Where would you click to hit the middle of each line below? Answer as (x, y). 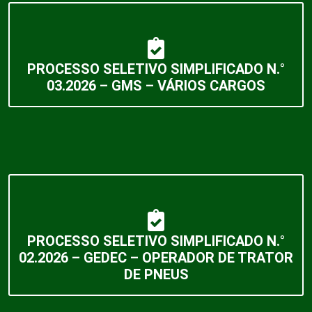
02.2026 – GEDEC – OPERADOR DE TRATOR (156, 257)
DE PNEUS (156, 274)
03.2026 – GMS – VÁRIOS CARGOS (156, 85)
